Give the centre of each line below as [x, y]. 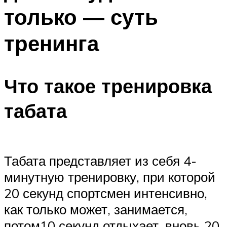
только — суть [81, 16]
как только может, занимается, [96, 209]
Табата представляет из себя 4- [100, 160]
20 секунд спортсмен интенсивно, [106, 193]
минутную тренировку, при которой [110, 177]
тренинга [51, 43]
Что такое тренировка [108, 86]
